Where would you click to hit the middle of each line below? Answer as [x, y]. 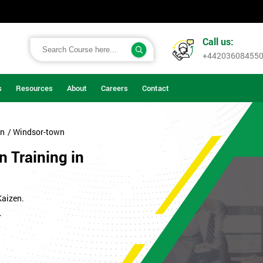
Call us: [218, 42]
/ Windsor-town [36, 132]
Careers [114, 88]
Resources [34, 88]
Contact [156, 88]
